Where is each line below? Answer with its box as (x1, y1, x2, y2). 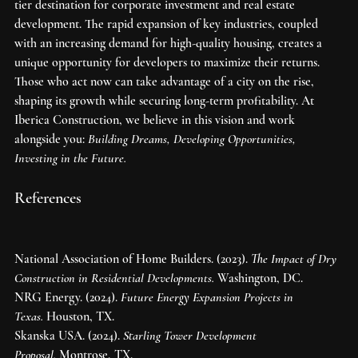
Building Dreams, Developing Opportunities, (88, 130, 299, 147)
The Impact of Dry (251, 250, 340, 267)
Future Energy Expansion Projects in (121, 288, 296, 305)
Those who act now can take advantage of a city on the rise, (14, 73, 317, 89)
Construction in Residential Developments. (14, 269, 214, 286)
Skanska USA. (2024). (14, 327, 123, 344)
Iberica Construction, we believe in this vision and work (14, 111, 298, 128)
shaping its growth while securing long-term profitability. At (14, 92, 317, 109)
